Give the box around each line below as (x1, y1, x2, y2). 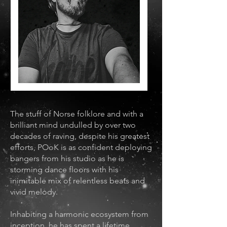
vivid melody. (10, 187, 58, 197)
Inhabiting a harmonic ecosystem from (10, 209, 148, 219)
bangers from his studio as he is (10, 154, 124, 163)
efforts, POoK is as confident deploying (10, 142, 152, 152)
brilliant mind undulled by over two (10, 120, 136, 130)
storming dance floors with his (10, 165, 119, 174)
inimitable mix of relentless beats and (10, 176, 145, 185)
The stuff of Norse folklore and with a (10, 109, 143, 119)
